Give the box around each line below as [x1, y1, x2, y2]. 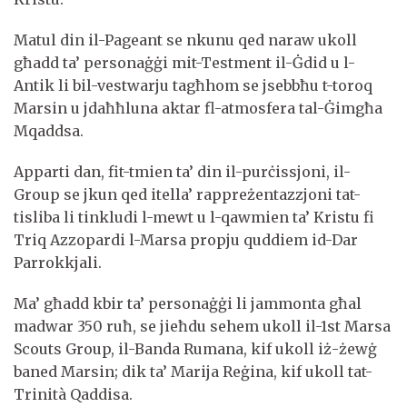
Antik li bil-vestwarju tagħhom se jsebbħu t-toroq [14, 76, 372, 95]
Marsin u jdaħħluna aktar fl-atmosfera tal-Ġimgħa [14, 99, 382, 118]
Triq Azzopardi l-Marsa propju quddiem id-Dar [14, 231, 358, 250]
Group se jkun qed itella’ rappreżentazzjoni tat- [14, 185, 361, 204]
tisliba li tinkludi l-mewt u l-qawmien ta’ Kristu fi [14, 208, 374, 227]
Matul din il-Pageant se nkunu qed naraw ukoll [14, 31, 357, 50]
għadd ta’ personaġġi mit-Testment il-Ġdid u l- [14, 54, 355, 73]
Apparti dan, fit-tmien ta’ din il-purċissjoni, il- [14, 163, 351, 182]
